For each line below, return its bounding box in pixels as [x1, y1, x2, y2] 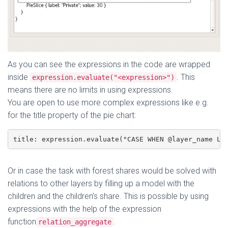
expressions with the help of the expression [8, 204, 161, 214]
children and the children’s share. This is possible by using [8, 191, 209, 202]
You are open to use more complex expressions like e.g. [8, 98, 209, 108]
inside [8, 72, 30, 82]
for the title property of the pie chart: [8, 110, 136, 121]
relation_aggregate [38, 218, 111, 226]
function [8, 217, 36, 227]
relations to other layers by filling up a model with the [8, 179, 194, 189]
